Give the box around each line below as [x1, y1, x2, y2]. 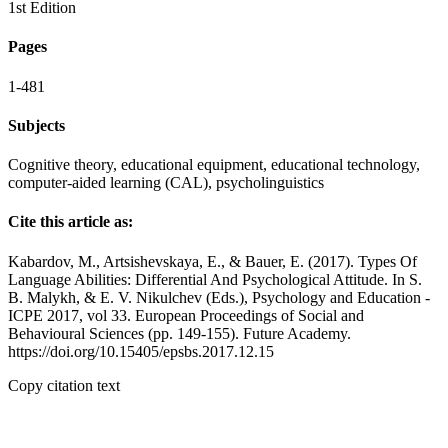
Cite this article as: [8, 213, 133, 231]
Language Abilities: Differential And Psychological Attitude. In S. [8, 270, 422, 288]
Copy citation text [8, 376, 120, 394]
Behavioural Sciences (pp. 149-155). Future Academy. [8, 324, 351, 342]
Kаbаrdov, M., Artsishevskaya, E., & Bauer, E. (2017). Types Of [8, 252, 417, 270]
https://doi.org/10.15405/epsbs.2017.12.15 [8, 342, 274, 360]
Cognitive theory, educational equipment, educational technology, [8, 156, 420, 174]
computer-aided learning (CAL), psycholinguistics [8, 174, 324, 192]
